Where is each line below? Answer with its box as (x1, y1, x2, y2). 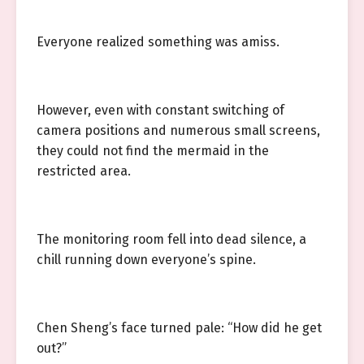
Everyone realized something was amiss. (37, 34, 279, 50)
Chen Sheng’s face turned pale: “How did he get (37, 320, 322, 336)
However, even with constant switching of (37, 102, 284, 118)
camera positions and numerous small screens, (37, 123, 320, 138)
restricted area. (37, 163, 131, 179)
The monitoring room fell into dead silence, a (37, 232, 306, 247)
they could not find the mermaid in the (37, 143, 269, 158)
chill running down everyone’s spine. (37, 252, 256, 267)
